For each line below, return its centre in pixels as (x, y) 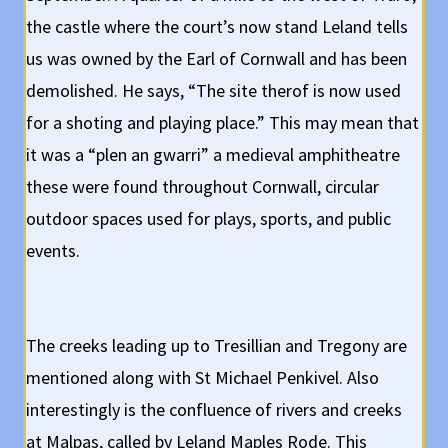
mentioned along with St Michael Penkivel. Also (203, 378)
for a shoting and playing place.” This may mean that (223, 123)
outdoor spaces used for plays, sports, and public (209, 219)
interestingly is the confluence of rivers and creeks (214, 410)
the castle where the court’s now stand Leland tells (217, 27)
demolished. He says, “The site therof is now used (214, 91)
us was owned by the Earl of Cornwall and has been (217, 59)
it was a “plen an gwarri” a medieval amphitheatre (213, 155)
